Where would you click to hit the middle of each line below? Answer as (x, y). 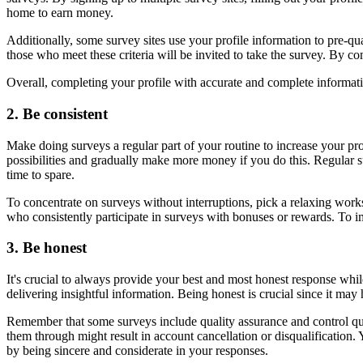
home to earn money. (60, 13)
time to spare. (41, 174)
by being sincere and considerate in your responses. (137, 350)
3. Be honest (47, 248)
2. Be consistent (57, 113)
